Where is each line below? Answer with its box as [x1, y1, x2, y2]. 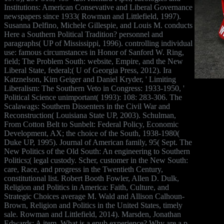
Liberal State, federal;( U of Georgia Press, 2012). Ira [4, 65, 171, 74]
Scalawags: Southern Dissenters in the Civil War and [4, 101, 170, 110]
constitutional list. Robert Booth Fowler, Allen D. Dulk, [4, 173, 179, 182]
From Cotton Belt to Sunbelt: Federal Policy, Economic [4, 119, 178, 128]
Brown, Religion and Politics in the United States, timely [4, 200, 182, 209]
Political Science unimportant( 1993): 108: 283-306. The [4, 92, 182, 101]
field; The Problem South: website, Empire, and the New [4, 56, 183, 65]
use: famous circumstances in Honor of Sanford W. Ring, [4, 47, 184, 56]
